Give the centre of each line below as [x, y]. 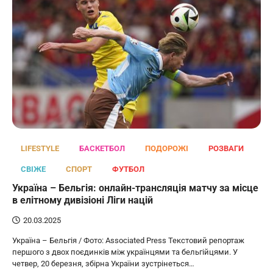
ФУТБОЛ [128, 169]
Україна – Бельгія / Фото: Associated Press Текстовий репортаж [128, 241]
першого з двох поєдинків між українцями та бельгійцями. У [125, 252]
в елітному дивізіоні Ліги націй [83, 200]
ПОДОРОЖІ [167, 149]
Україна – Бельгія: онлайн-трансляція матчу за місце [135, 188]
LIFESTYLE [40, 149]
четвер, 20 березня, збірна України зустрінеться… [103, 264]
